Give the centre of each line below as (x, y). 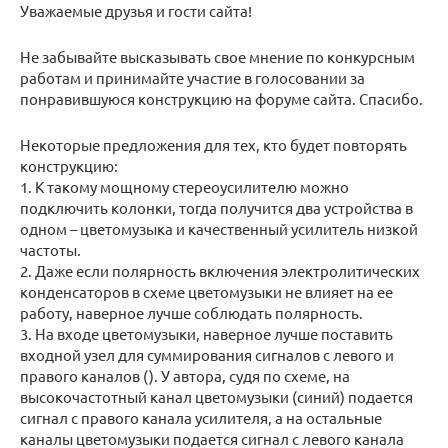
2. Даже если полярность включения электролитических (220, 271)
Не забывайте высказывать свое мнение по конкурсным (217, 57)
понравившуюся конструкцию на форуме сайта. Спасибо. (221, 99)
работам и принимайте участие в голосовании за (192, 78)
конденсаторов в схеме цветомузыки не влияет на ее (206, 292)
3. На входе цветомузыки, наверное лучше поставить (206, 334)
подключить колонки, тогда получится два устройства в (216, 208)
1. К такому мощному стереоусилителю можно (184, 187)
